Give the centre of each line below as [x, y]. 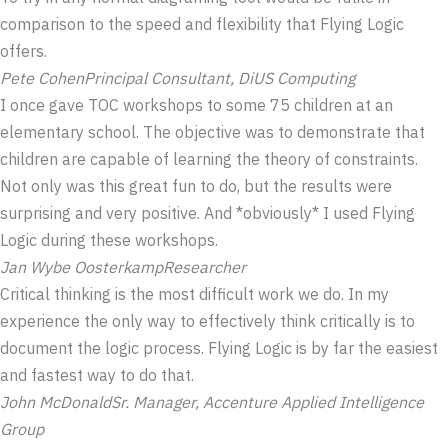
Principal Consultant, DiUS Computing [219, 78]
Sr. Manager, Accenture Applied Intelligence [267, 402]
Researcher [204, 267]
